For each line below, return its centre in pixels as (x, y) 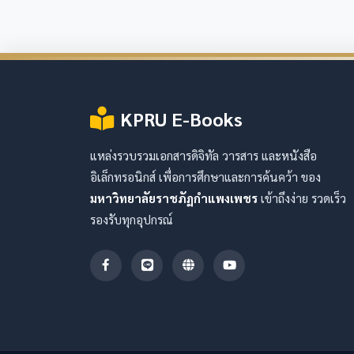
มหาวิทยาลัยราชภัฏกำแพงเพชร (174, 198)
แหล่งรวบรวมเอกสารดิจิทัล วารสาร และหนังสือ (203, 155)
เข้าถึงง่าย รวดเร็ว (302, 198)
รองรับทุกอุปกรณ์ (132, 219)
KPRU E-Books (181, 118)
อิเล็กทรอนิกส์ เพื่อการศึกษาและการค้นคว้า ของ (205, 177)
